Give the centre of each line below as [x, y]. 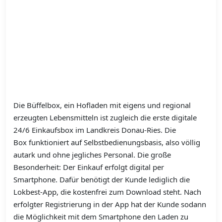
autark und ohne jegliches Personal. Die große [92, 155]
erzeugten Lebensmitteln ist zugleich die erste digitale [105, 118]
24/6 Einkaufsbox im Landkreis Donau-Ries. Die [95, 130]
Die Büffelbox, [39, 105]
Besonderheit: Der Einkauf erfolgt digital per [89, 167]
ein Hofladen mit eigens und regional [127, 105]
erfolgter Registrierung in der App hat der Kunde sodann [110, 204]
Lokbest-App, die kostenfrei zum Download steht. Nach [107, 192]
